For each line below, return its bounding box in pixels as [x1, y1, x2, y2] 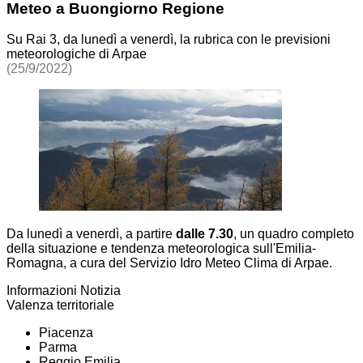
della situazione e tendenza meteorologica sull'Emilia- [6, 241, 316, 256]
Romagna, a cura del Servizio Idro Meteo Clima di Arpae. [6, 256, 335, 271]
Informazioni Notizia [6, 284, 121, 298]
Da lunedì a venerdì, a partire [6, 227, 176, 241]
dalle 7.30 [176, 227, 233, 241]
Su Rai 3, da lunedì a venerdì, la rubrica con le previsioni [6, 32, 331, 47]
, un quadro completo [233, 227, 354, 241]
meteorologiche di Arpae [6, 47, 147, 62]
